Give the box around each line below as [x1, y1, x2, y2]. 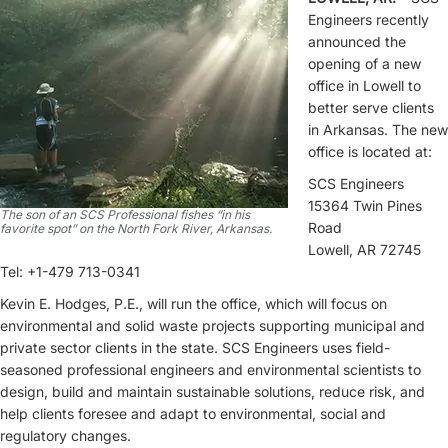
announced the [308, 33, 406, 50]
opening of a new [308, 55, 421, 72]
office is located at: [308, 143, 432, 160]
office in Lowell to [308, 77, 421, 94]
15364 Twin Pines [308, 197, 422, 214]
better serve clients [308, 99, 434, 116]
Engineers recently [308, 11, 429, 28]
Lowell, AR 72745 [308, 241, 421, 258]
